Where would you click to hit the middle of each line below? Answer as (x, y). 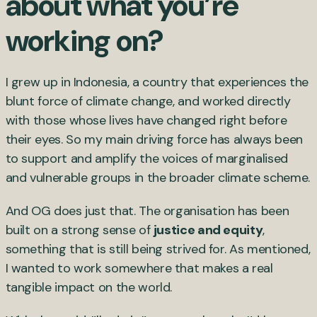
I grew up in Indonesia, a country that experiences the (157, 82)
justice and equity (208, 230)
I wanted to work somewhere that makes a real (139, 268)
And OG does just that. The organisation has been (147, 211)
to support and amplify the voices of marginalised (146, 158)
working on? (85, 40)
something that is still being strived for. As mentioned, (158, 249)
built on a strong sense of (79, 230)
